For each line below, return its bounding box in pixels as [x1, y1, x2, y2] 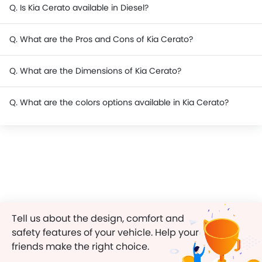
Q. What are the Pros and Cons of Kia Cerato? [9, 33, 193, 45]
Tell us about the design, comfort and [12, 212, 184, 225]
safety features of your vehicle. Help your [12, 226, 199, 239]
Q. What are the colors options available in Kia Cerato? [9, 96, 229, 108]
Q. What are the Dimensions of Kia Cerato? [9, 65, 181, 77]
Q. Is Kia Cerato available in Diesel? [9, 2, 149, 13]
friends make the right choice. [12, 240, 149, 253]
